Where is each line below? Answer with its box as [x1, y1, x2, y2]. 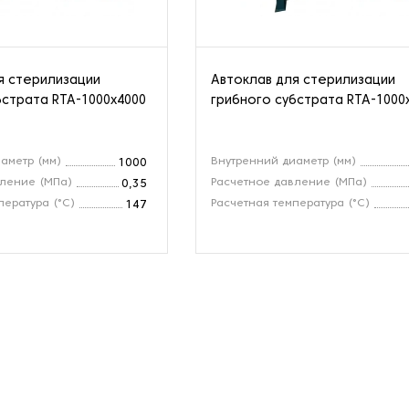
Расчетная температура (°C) [211, 197, 371, 209]
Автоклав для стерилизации [211, 74, 396, 87]
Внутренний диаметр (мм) [211, 155, 357, 167]
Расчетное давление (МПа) [211, 176, 368, 188]
